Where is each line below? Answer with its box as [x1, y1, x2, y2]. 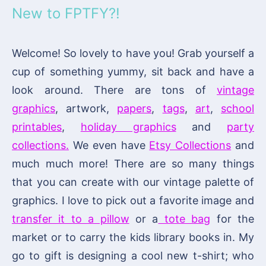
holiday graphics [80, 120, 176, 133]
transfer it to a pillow [12, 212, 129, 225]
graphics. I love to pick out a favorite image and [12, 194, 254, 207]
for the [210, 212, 255, 225]
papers [117, 102, 152, 115]
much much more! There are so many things [12, 157, 254, 170]
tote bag [158, 212, 211, 225]
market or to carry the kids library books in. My [12, 230, 254, 243]
